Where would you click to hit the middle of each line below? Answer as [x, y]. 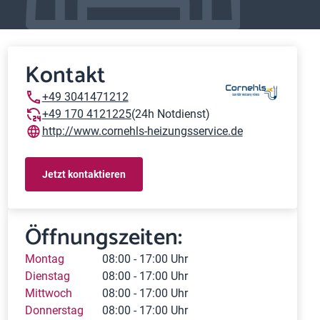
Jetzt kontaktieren [84, 174]
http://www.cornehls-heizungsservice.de [142, 131]
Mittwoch [48, 293]
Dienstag [47, 276]
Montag [44, 259]
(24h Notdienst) [170, 114]
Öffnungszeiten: [103, 238]
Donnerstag [54, 310]
